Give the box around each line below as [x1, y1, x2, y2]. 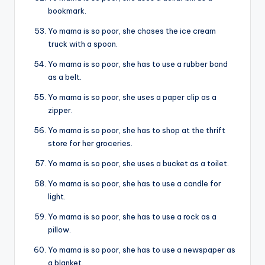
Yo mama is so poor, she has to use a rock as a [48, 212, 216, 222]
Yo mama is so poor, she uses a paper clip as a [48, 92, 216, 102]
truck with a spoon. [48, 39, 118, 49]
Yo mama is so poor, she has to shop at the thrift [48, 125, 225, 135]
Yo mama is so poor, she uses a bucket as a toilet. [48, 159, 229, 169]
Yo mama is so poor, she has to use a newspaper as [48, 245, 235, 255]
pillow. [48, 225, 71, 235]
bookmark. [48, 6, 86, 16]
